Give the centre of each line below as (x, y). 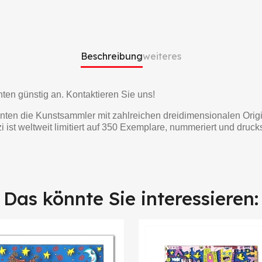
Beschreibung (112, 56)
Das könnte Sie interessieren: (131, 198)
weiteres (162, 56)
